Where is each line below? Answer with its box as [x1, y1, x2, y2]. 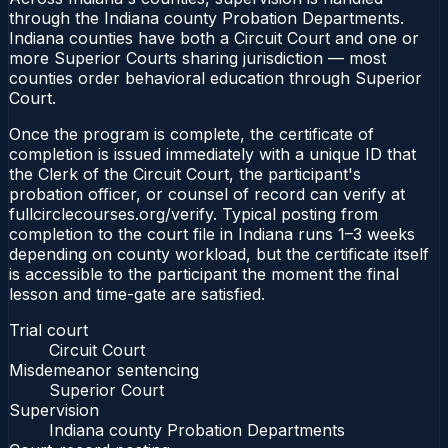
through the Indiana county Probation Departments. [9, 7, 404, 28]
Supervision [9, 399, 99, 420]
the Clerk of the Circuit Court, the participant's [9, 163, 361, 184]
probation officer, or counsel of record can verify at [9, 183, 405, 204]
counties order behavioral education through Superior [9, 67, 422, 88]
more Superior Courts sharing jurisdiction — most [9, 47, 386, 68]
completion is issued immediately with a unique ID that [9, 143, 416, 164]
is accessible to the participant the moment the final [9, 263, 399, 284]
